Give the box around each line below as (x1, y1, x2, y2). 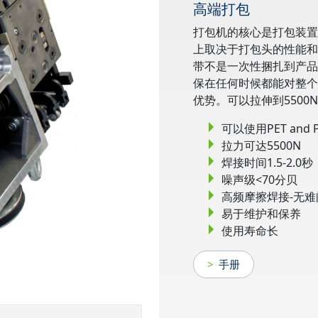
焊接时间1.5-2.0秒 (221, 154, 313, 170)
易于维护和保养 (221, 205, 301, 221)
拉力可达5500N (221, 137, 301, 153)
